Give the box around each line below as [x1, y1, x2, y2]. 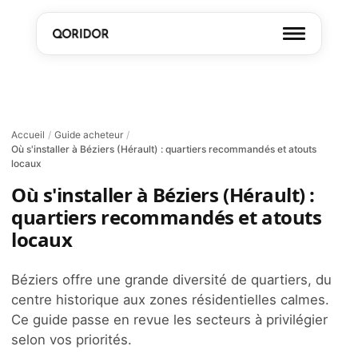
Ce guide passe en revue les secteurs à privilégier [11, 312, 328, 328]
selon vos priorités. [11, 332, 132, 348]
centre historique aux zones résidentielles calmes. [11, 292, 329, 308]
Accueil [11, 129, 45, 141]
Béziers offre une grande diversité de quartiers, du [11, 272, 332, 288]
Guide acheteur [54, 129, 123, 141]
